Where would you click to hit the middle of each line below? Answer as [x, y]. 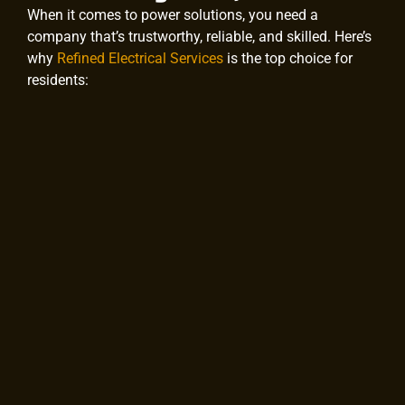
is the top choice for [288, 58]
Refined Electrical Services [140, 58]
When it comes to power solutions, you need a [173, 14]
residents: [58, 80]
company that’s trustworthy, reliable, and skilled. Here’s [199, 36]
